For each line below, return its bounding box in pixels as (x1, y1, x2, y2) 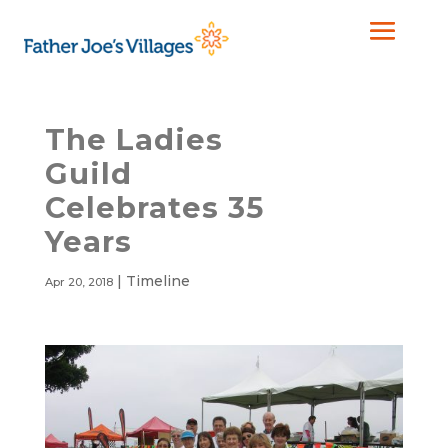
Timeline (125, 272, 190, 290)
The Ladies (44, 122, 223, 157)
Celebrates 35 (44, 190, 264, 225)
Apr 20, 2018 (44, 275, 113, 289)
